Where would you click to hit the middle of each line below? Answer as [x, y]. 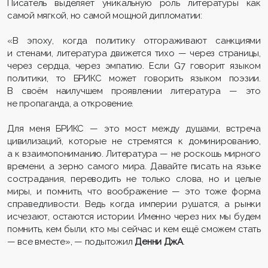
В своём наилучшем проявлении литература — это [134, 91]
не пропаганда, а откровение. [71, 103]
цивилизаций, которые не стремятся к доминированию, [134, 141]
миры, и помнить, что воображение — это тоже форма [134, 191]
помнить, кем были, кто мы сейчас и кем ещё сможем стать [134, 229]
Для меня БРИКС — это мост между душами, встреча [134, 128]
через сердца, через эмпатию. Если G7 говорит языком [134, 66]
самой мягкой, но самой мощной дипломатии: [106, 15]
